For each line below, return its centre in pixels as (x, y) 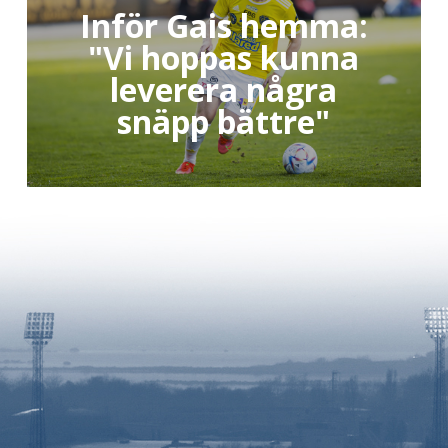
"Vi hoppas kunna (224, 58)
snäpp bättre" (224, 122)
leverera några (224, 90)
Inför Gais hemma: (223, 26)
